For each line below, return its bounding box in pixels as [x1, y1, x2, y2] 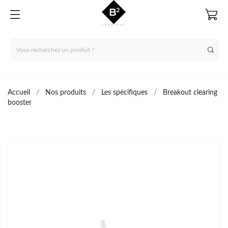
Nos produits [45, 89, 86, 96]
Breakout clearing [163, 89, 217, 96]
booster [8, 99, 32, 106]
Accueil [8, 89, 30, 96]
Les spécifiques [101, 89, 148, 96]
